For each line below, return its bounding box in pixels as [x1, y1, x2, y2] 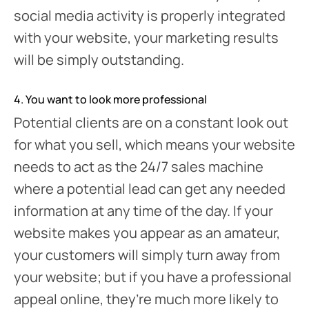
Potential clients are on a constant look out [14, 112, 288, 132]
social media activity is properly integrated [14, 6, 286, 25]
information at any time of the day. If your [14, 201, 273, 220]
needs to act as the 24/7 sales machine [14, 157, 263, 176]
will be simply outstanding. [14, 50, 184, 69]
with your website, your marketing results [14, 28, 279, 47]
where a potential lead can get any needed [14, 179, 286, 198]
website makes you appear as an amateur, [14, 223, 280, 242]
